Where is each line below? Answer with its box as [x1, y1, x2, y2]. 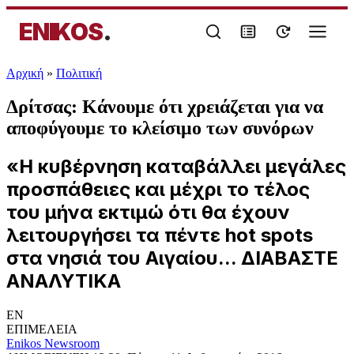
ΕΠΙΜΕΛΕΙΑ [6, 322, 77, 336]
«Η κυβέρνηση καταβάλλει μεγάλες [6, 154, 346, 178]
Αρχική [6, 66, 43, 80]
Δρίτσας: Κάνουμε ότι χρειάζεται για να [6, 96, 323, 117]
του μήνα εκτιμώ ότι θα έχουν [6, 200, 290, 224]
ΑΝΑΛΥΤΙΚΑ [6, 269, 121, 292]
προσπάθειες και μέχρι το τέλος [6, 177, 310, 201]
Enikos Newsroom [6, 336, 100, 350]
